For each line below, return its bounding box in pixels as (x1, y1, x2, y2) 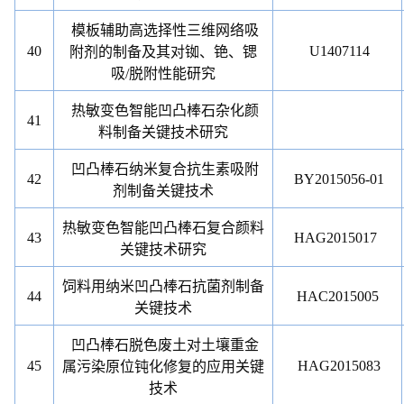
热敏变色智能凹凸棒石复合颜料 (62, 220, 265, 235)
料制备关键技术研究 (98, 124, 229, 140)
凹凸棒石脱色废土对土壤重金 (71, 337, 260, 353)
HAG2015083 (294, 358, 381, 373)
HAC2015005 (296, 289, 379, 304)
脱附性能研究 (129, 66, 216, 81)
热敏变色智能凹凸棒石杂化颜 (71, 103, 260, 118)
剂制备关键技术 (113, 183, 215, 198)
